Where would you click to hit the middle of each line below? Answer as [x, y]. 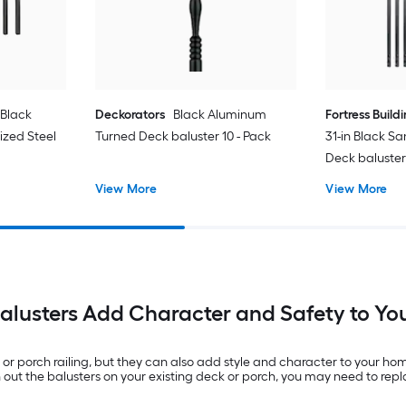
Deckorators [130, 114]
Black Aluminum [219, 114]
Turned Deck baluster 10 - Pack [183, 136]
